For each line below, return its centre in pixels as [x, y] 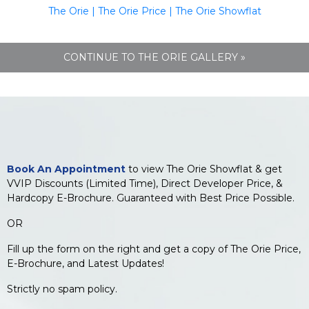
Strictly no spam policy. [62, 289]
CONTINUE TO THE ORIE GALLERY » [154, 57]
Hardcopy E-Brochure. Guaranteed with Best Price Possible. [151, 198]
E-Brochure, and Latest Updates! [86, 263]
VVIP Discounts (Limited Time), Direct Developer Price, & [145, 183]
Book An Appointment [66, 169]
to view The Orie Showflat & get [204, 169]
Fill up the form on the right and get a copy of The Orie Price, [154, 249]
